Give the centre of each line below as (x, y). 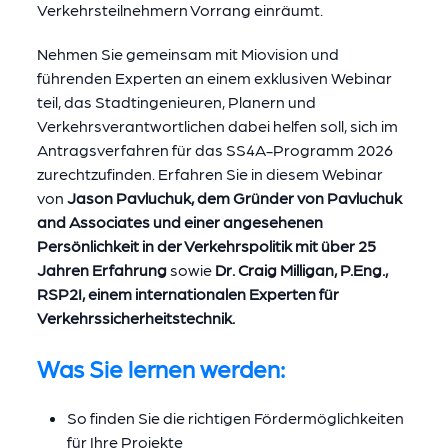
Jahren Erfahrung (103, 269)
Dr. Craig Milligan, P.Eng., (301, 269)
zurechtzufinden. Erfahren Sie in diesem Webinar (209, 173)
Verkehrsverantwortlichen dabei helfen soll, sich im (217, 125)
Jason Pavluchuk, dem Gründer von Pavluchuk (234, 197)
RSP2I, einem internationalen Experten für (187, 293)
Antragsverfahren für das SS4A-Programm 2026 (214, 149)
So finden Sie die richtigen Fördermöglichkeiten (235, 417)
